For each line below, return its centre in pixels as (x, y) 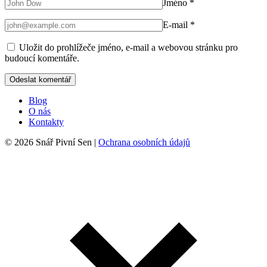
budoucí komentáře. (42, 58)
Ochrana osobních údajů (144, 142)
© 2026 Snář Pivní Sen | (52, 142)
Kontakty (46, 122)
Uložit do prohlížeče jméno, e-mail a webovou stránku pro (128, 47)
